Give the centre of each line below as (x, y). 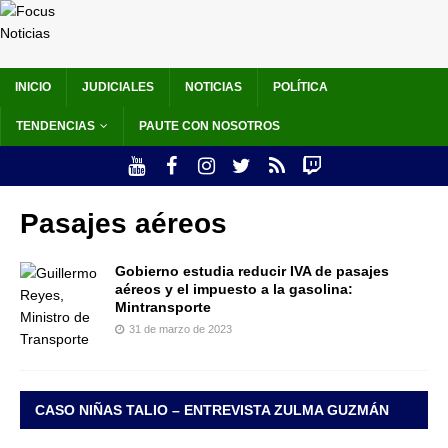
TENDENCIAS (55, 126)
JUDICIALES (118, 87)
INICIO (33, 87)
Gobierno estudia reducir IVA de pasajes (252, 271)
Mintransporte (163, 307)
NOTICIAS (213, 87)
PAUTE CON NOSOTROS (209, 126)
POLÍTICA (300, 87)
